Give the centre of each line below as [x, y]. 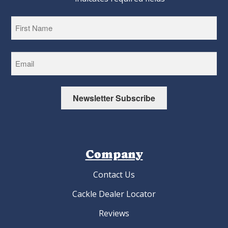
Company [114, 154]
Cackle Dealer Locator [114, 194]
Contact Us [114, 175]
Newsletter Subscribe [114, 98]
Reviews [114, 213]
